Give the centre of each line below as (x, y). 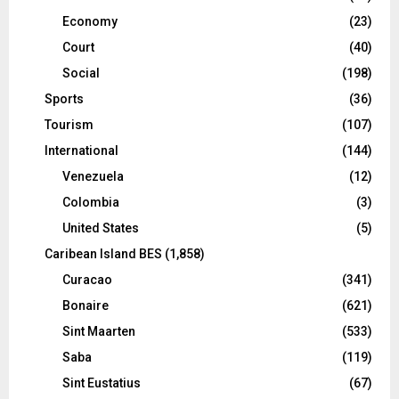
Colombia (91, 202)
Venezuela (93, 176)
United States (101, 228)
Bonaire (85, 305)
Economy (90, 21)
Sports (64, 98)
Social (81, 73)
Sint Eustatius (102, 383)
